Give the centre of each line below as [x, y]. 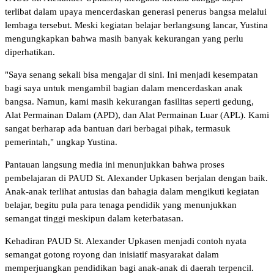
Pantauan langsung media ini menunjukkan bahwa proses [115, 164]
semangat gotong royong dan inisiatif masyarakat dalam [112, 254]
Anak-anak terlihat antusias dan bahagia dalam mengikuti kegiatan [132, 191]
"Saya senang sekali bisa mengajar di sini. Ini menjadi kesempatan [131, 74]
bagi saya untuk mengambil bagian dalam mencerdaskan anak [124, 88]
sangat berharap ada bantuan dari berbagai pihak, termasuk [118, 128]
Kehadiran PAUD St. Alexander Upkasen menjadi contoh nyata [126, 241]
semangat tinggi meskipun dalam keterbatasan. [94, 218]
